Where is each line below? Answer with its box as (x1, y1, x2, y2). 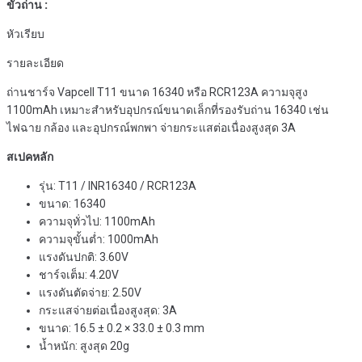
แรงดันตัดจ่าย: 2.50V (39, 286, 141, 299)
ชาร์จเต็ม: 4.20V (39, 268, 119, 281)
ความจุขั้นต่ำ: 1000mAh (39, 233, 158, 246)
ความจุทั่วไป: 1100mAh (39, 215, 155, 228)
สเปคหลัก (6, 150, 53, 163)
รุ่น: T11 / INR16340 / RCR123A (39, 179, 196, 192)
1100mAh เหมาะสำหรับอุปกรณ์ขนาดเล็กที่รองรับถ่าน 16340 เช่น (6, 103, 329, 116)
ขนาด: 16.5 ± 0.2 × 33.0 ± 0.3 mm (39, 322, 204, 335)
